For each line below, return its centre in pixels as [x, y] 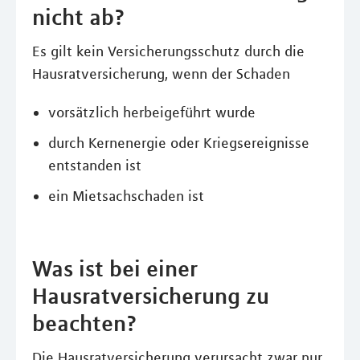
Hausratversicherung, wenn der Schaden [161, 74]
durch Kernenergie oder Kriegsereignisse [179, 143]
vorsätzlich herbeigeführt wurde [152, 112]
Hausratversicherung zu [151, 296]
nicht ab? [78, 17]
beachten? [84, 323]
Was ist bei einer [115, 268]
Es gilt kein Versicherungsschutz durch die [168, 51]
